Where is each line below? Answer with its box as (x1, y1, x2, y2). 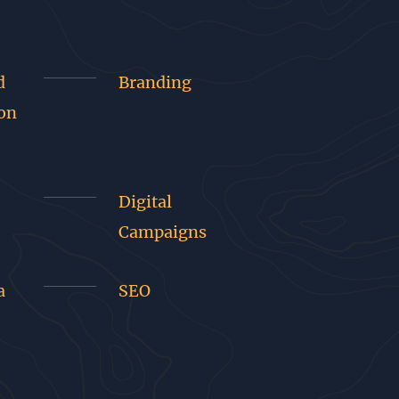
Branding (118, 72, 192, 93)
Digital (118, 191, 173, 212)
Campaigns (118, 222, 208, 242)
